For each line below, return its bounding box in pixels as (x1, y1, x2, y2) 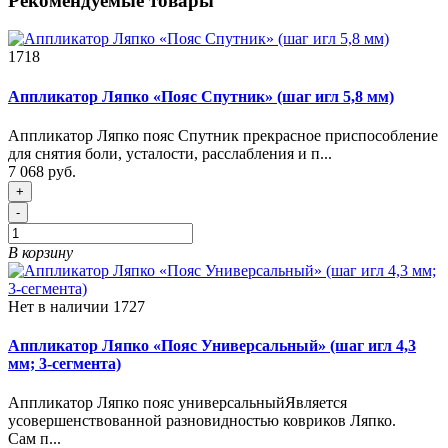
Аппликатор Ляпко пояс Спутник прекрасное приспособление (8, 126, 438, 144)
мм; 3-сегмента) (8, 355, 121, 373)
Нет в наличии (8, 297, 109, 315)
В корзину (8, 243, 73, 261)
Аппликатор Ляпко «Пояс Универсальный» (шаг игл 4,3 (8, 337, 416, 355)
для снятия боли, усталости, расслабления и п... (8, 144, 332, 162)
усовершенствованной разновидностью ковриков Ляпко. (8, 412, 396, 430)
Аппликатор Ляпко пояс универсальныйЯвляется (8, 394, 347, 412)
